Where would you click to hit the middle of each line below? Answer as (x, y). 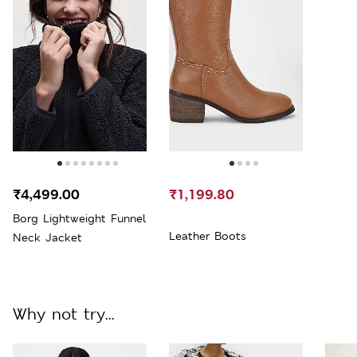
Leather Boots (208, 235)
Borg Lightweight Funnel (79, 218)
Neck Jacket (47, 237)
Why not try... (64, 314)
